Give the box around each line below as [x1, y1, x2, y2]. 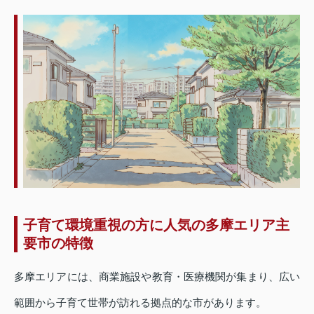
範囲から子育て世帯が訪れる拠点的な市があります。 [14, 296, 266, 308]
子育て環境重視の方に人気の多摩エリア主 [23, 217, 289, 233]
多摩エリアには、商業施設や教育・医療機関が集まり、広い [14, 270, 300, 282]
